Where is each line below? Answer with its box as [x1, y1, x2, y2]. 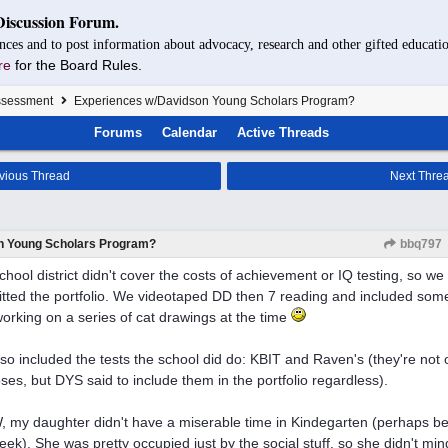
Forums [94, 125, 143, 140]
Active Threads [237, 125, 330, 140]
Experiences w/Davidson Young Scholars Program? [71, 94, 355, 108]
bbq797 [397, 237, 442, 251]
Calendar [162, 125, 218, 140]
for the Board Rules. [15, 57, 142, 73]
